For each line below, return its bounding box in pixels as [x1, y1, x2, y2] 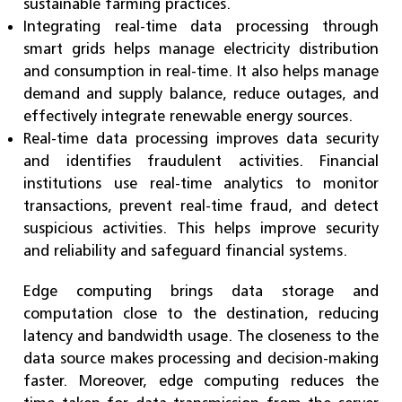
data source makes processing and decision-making [23, 348, 379, 367]
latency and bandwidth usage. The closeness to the [23, 326, 379, 345]
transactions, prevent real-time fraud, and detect [23, 196, 379, 214]
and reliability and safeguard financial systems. [23, 240, 347, 259]
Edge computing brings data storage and [23, 281, 379, 300]
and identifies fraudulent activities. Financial [23, 151, 379, 170]
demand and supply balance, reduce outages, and [23, 83, 379, 102]
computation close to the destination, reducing [23, 303, 379, 322]
